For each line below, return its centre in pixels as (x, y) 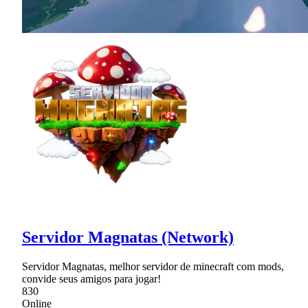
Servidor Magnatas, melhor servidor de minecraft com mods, (153, 266)
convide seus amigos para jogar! (91, 278)
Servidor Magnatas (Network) (128, 237)
